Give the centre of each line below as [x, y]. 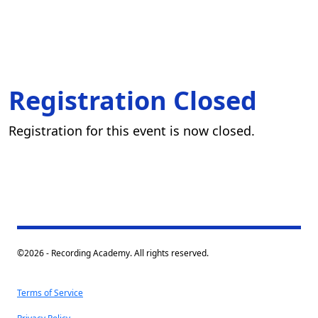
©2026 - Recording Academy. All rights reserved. [113, 253]
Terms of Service [50, 293]
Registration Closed [133, 100]
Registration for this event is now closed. [132, 131]
